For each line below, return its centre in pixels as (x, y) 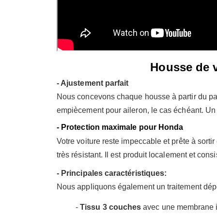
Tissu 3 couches (111, 207)
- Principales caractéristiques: (112, 173)
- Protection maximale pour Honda (120, 127)
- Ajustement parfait (93, 83)
